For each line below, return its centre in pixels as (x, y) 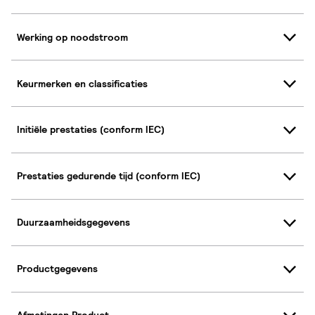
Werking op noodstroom (72, 37)
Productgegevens (57, 269)
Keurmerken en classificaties (82, 83)
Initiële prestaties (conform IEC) (91, 130)
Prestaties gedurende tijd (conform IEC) (109, 176)
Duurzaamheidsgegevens (73, 223)
